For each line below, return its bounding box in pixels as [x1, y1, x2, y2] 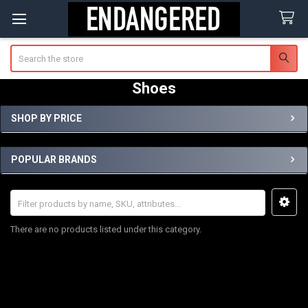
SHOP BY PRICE [11, 112, 82, 124]
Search [10, 45, 38, 56]
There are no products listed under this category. [10, 223, 201, 234]
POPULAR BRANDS [11, 154, 97, 166]
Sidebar [10, 125, 55, 140]
